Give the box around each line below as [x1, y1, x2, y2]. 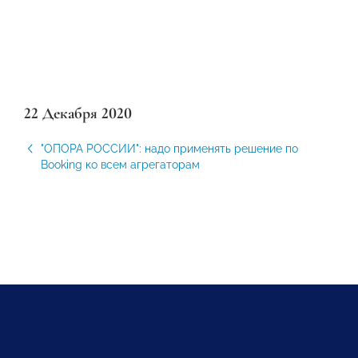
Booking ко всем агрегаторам [41, 158, 200, 171]
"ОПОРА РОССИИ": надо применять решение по [41, 142, 298, 155]
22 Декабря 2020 [24, 104, 132, 123]
